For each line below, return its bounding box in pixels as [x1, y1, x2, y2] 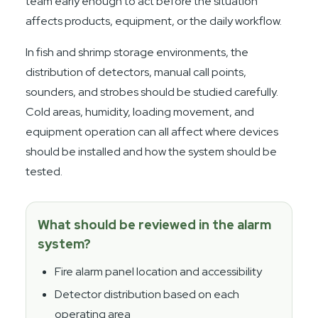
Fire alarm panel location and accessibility [55, 263, 263, 279]
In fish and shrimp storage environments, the [26, 44, 249, 60]
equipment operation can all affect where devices [26, 124, 279, 139]
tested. [26, 163, 63, 179]
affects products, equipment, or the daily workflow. [26, 13, 283, 28]
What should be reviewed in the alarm [38, 216, 272, 233]
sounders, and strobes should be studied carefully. [26, 84, 279, 99]
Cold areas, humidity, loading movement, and [26, 104, 255, 119]
